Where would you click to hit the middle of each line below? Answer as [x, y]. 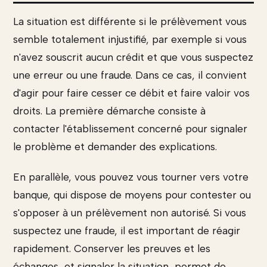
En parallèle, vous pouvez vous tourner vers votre [131, 177]
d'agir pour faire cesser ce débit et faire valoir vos [131, 93]
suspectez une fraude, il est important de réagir [127, 231]
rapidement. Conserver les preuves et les [112, 249]
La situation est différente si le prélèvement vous [130, 21]
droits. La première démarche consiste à [109, 111]
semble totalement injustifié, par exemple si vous [130, 39]
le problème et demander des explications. [115, 146]
